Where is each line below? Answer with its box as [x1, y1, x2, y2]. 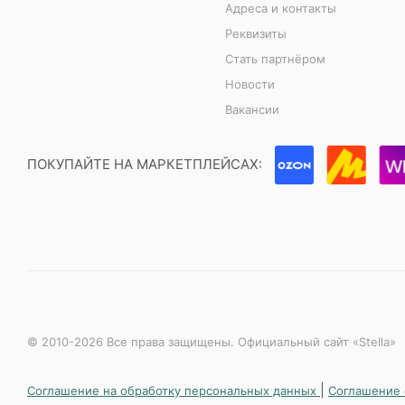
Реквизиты [225, 26, 287, 41]
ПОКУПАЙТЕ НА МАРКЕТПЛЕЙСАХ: [27, 155, 262, 173]
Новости [225, 77, 276, 91]
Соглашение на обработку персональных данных [27, 383, 320, 398]
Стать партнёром [225, 52, 326, 66]
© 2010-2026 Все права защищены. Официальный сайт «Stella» [27, 334, 396, 349]
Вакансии [225, 102, 280, 117]
